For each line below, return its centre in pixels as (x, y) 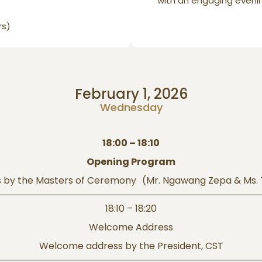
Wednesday (131, 108)
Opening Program (131, 162)
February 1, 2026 (131, 94)
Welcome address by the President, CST (131, 246)
